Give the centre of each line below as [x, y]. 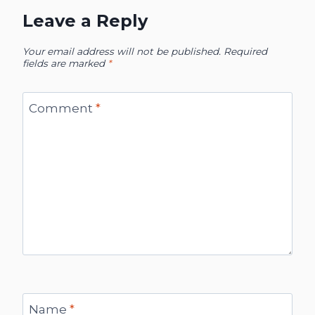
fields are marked [65, 64]
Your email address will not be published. [122, 52]
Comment [62, 108]
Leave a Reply [85, 21]
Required [245, 52]
